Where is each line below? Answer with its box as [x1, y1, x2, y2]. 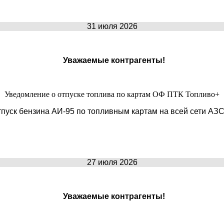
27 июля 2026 [86, 157, 137, 166]
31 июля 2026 [86, 21, 137, 30]
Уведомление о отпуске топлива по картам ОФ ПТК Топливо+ [4, 89, 219, 98]
